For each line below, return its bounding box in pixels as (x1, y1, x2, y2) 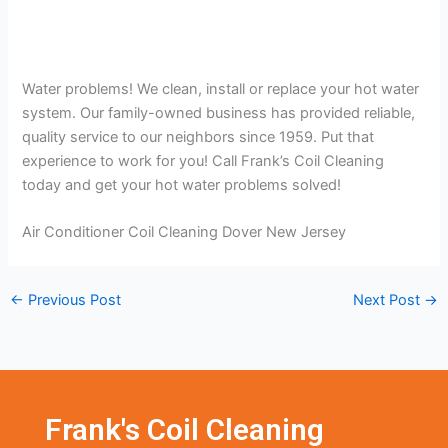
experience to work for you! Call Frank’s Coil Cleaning (22, 151, 385, 170)
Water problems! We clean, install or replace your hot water (22, 79, 420, 98)
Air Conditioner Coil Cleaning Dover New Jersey (22, 222, 347, 241)
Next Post (353, 290, 425, 309)
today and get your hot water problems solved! (22, 175, 342, 194)
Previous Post (23, 290, 121, 309)
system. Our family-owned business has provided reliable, (22, 103, 416, 122)
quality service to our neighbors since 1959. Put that (22, 127, 375, 146)
